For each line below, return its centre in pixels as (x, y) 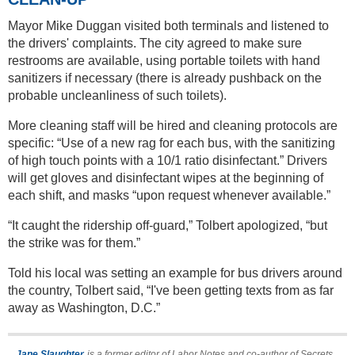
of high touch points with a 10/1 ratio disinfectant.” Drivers (168, 160)
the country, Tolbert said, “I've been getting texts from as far (171, 290)
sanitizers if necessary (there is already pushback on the (165, 78)
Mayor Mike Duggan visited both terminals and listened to (168, 25)
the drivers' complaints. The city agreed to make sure (155, 43)
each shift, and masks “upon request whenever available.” (169, 195)
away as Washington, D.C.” (84, 307)
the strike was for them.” (74, 242)
